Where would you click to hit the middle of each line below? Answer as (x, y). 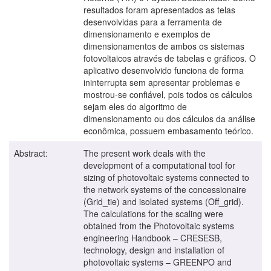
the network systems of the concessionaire (165, 189)
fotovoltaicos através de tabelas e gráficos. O (170, 58)
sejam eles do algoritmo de (135, 106)
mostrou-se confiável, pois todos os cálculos (168, 94)
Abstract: (32, 153)
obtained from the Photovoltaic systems (159, 225)
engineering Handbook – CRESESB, (153, 237)
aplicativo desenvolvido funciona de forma (164, 70)
